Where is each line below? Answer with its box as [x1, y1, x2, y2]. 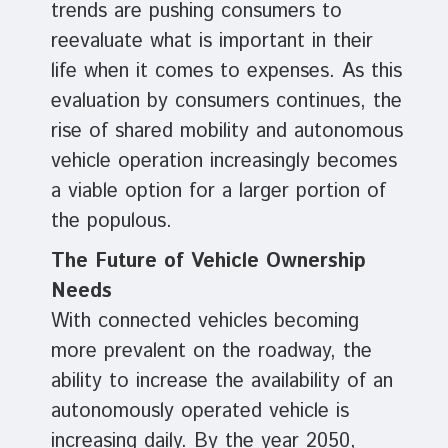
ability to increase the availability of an [50, 367, 393, 397]
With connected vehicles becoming [50, 307, 359, 337]
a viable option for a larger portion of [50, 177, 386, 207]
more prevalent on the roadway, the [50, 337, 372, 367]
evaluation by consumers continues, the [50, 87, 402, 117]
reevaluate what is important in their [50, 27, 373, 57]
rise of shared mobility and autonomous [50, 117, 403, 147]
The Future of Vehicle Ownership [50, 247, 366, 277]
